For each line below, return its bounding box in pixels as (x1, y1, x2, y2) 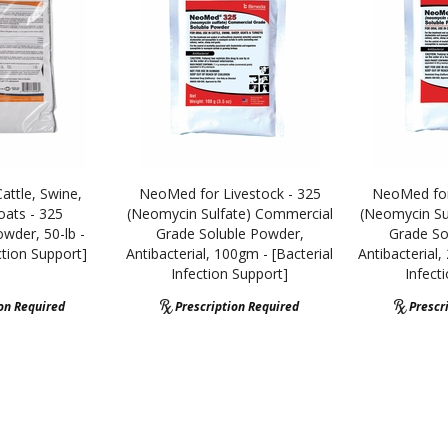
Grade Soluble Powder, (155, 224, 304, 243)
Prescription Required (175, 298, 300, 315)
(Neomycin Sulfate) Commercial (126, 204, 333, 223)
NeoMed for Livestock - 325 (138, 184, 321, 203)
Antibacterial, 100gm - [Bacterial (126, 244, 334, 263)
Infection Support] (171, 264, 289, 283)
